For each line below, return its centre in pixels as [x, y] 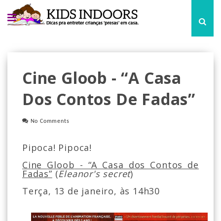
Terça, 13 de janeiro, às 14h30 [91, 191]
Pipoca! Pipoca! [57, 147]
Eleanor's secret [94, 174]
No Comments [50, 121]
